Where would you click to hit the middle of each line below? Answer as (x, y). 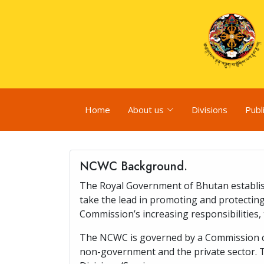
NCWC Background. (133, 166)
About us (146, 110)
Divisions (209, 110)
